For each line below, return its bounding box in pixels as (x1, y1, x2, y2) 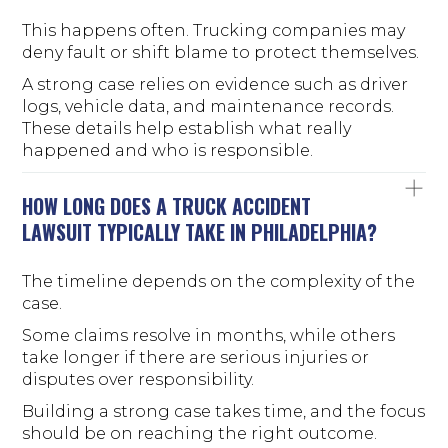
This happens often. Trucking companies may (22, 20, 406, 40)
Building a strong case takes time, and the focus (22, 401, 426, 421)
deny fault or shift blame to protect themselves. (22, 42, 420, 62)
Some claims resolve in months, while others (22, 325, 396, 345)
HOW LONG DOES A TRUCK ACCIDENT (22, 190, 312, 221)
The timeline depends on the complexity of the (22, 271, 416, 291)
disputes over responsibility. (22, 369, 255, 389)
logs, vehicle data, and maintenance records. (22, 96, 395, 116)
